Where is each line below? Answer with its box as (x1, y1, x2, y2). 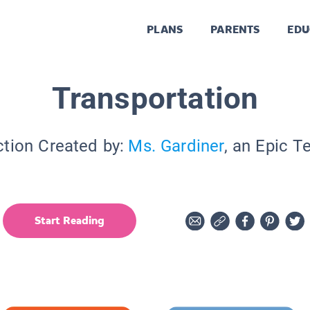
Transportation (51, 80, 259, 116)
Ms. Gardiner (128, 136, 224, 156)
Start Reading (35, 212, 104, 228)
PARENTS (210, 22, 260, 37)
